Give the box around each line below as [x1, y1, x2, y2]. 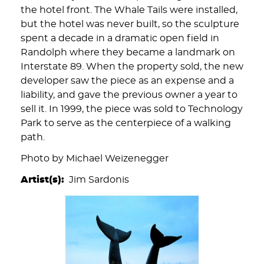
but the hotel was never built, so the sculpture [21, 19, 239, 29]
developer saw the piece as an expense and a [21, 76, 234, 85]
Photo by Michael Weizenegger [21, 154, 169, 163]
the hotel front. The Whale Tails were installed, [21, 5, 237, 15]
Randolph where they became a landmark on [21, 48, 235, 57]
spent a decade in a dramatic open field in [21, 34, 219, 43]
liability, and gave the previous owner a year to [21, 90, 237, 100]
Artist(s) [21, 175, 61, 184]
